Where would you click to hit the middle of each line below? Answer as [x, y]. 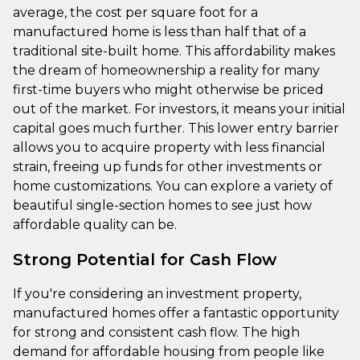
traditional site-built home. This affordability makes [174, 51]
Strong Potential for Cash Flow [145, 259]
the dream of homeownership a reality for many [166, 70]
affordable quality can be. [95, 224]
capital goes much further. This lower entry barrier [176, 128]
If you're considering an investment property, [157, 293]
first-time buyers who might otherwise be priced [168, 89]
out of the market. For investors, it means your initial [179, 108]
